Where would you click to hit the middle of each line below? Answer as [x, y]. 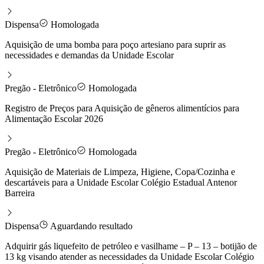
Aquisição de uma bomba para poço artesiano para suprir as [115, 44]
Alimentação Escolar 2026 [54, 118]
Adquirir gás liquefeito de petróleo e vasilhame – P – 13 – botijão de [131, 246]
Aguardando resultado [90, 226]
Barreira [20, 193]
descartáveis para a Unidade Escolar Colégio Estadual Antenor [121, 182]
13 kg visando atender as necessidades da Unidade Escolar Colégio [129, 256]
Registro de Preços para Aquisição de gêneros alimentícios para [122, 108]
